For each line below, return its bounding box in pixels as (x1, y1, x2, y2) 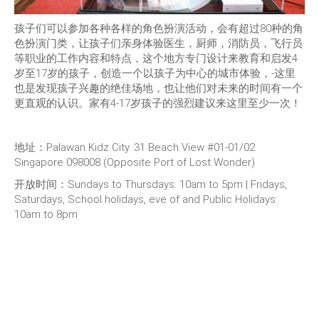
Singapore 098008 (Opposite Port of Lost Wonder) (14, 156, 255, 169)
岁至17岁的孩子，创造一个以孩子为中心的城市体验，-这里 (14, 67, 296, 80)
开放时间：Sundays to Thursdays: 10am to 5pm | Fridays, (14, 178, 287, 192)
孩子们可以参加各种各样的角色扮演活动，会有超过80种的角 (14, 22, 303, 36)
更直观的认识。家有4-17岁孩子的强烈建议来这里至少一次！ (14, 97, 301, 110)
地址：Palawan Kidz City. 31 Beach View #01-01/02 (14, 141, 255, 155)
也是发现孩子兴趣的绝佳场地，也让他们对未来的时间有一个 (14, 82, 303, 95)
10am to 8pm (14, 208, 78, 221)
